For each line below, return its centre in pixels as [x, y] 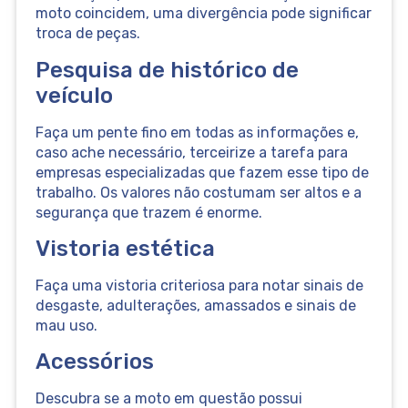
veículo [74, 95]
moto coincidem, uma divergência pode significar [203, 14]
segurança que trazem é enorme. [148, 212]
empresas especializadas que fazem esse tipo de [202, 172]
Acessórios [94, 362]
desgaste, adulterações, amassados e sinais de [195, 305]
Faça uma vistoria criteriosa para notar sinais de [199, 285]
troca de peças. [87, 34]
